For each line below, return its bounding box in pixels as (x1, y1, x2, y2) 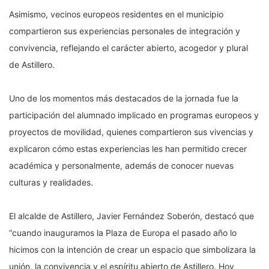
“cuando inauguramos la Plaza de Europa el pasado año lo (9, 228, 237, 238)
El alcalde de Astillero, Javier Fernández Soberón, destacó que (9, 211, 254, 222)
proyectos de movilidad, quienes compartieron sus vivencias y (9, 127, 253, 138)
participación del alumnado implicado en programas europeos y (9, 110, 259, 121)
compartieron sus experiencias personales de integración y (9, 26, 240, 37)
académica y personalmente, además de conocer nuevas (9, 160, 234, 171)
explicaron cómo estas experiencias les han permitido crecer (9, 144, 247, 154)
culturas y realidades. (9, 177, 93, 188)
